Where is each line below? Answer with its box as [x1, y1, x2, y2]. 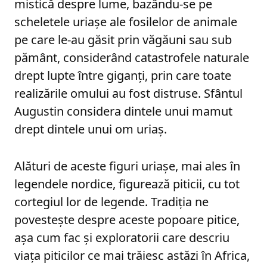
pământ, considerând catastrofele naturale [14, 49, 249, 66]
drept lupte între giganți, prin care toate [14, 67, 231, 83]
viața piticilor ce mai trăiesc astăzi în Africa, [14, 247, 250, 263]
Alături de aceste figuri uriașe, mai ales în [14, 157, 240, 174]
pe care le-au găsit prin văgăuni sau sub [14, 31, 232, 48]
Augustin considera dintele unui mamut [14, 103, 232, 119]
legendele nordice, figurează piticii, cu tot [14, 175, 240, 192]
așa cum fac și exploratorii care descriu [14, 229, 229, 246]
